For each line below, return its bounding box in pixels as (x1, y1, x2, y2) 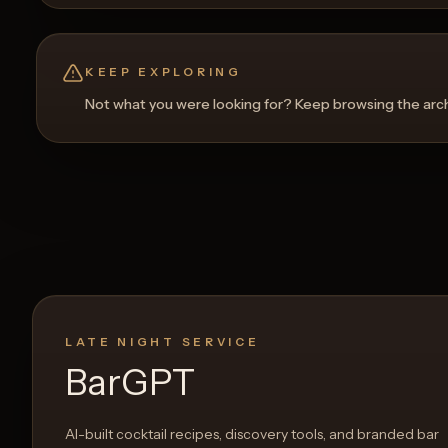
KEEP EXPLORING (85, 64, 242, 79)
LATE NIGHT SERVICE (65, 334, 260, 349)
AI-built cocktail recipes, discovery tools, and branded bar (65, 424, 439, 443)
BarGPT (65, 359, 195, 404)
